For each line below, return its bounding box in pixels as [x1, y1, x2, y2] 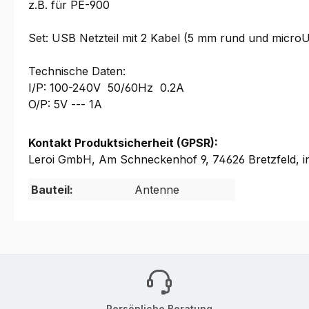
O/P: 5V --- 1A [28, 97, 106, 111]
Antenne [134, 183, 179, 197]
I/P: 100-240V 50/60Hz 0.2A [28, 81, 184, 94]
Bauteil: [31, 183, 73, 197]
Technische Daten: [28, 64, 126, 78]
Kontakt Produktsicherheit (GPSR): [28, 136, 218, 150]
